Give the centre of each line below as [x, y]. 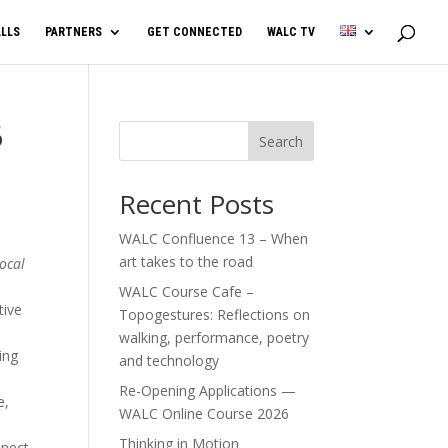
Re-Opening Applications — [208, 390]
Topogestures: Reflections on [215, 314]
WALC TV [291, 32]
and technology [169, 360]
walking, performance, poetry [214, 337]
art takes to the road [186, 261]
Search [280, 141]
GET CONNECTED [194, 32]
